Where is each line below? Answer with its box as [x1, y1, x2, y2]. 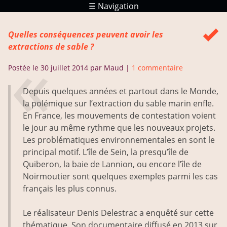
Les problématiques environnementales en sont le [23, 134, 215, 146]
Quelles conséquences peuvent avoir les [8, 29, 163, 40]
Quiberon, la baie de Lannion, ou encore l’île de [23, 159, 202, 170]
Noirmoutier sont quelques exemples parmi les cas [23, 171, 218, 182]
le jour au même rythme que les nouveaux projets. [23, 122, 215, 134]
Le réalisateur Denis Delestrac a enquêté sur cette [23, 207, 214, 219]
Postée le [8, 63, 41, 73]
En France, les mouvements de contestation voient [23, 110, 216, 122]
